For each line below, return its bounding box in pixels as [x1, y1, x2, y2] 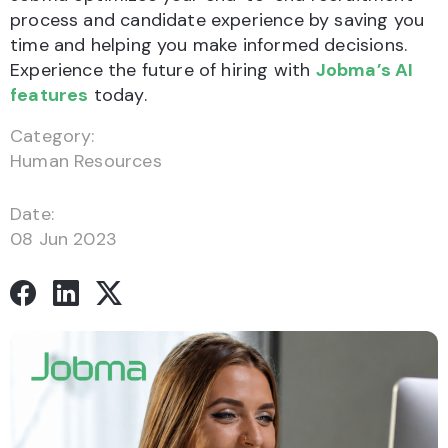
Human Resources [10, 149, 162, 174]
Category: [10, 124, 95, 149]
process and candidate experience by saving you [10, 8, 425, 33]
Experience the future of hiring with [10, 58, 316, 83]
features [10, 83, 89, 108]
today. [88, 83, 147, 108]
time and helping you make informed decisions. [10, 33, 408, 58]
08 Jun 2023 [10, 227, 117, 252]
